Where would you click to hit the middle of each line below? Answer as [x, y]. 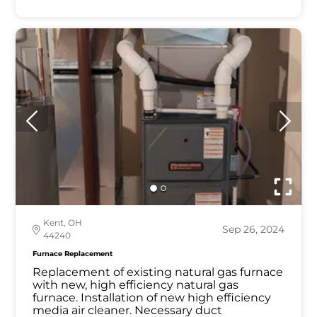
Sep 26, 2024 [253, 230]
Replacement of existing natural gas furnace [158, 272]
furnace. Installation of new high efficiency [152, 298]
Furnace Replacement [73, 254]
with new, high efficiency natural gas [136, 285]
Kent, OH [63, 223]
